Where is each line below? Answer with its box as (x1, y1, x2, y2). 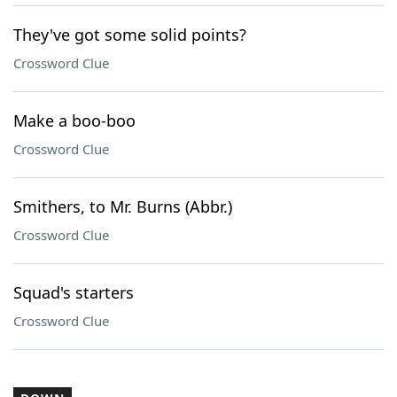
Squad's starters (13, 282, 134, 303)
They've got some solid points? (13, 24, 246, 45)
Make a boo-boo (13, 110, 136, 131)
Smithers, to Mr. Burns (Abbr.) (13, 196, 232, 217)
